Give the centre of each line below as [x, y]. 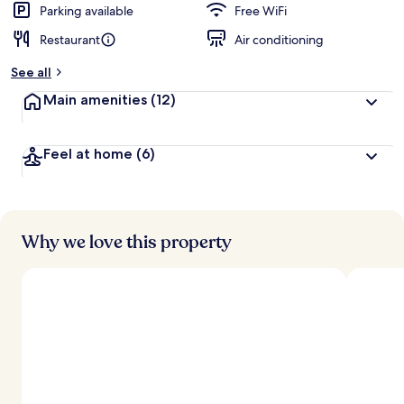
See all [31, 72]
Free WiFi [261, 11]
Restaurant [70, 40]
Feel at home [88, 154]
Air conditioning [279, 40]
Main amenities [95, 100]
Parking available [87, 11]
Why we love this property [127, 242]
